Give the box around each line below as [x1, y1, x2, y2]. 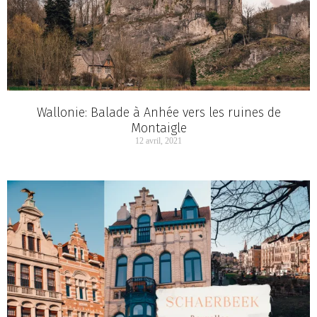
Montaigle [130, 120, 187, 137]
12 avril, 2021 [135, 136, 182, 146]
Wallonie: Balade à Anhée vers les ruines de [36, 105, 281, 121]
